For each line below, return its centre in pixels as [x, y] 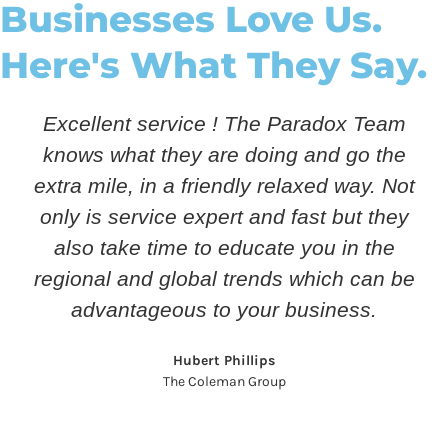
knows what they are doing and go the [224, 155]
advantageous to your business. [224, 310]
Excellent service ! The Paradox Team [224, 124]
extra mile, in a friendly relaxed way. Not [224, 186]
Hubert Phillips [224, 361]
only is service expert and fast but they [224, 217]
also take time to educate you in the [224, 248]
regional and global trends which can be [224, 279]
